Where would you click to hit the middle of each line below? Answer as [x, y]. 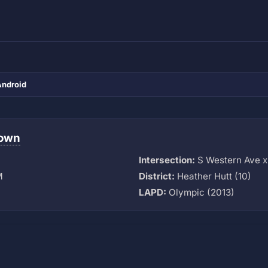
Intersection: [167, 160]
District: [157, 176]
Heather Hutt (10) [213, 176]
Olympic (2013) [200, 192]
